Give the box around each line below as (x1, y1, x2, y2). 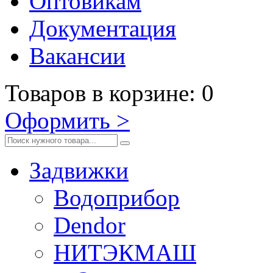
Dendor (54, 212, 126, 238)
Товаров (5, 80, 86, 106)
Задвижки (29, 157, 129, 183)
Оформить (5, 107, 116, 133)
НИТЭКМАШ (54, 239, 196, 266)
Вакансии (29, 43, 126, 69)
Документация (29, 15, 176, 41)
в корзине (86, 80, 189, 106)
